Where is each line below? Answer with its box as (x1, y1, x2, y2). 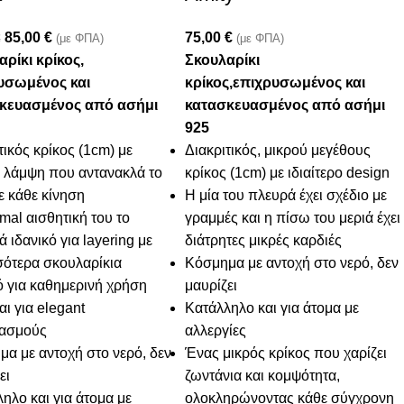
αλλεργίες (185, 323, 247, 339)
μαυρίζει (185, 278, 238, 294)
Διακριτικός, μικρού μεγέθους (185, 142, 372, 159)
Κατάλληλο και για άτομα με (185, 300, 360, 317)
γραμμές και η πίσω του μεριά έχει (185, 210, 401, 226)
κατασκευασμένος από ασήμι (185, 97, 386, 114)
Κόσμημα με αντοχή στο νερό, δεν (185, 255, 399, 271)
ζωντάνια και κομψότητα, (185, 368, 341, 384)
